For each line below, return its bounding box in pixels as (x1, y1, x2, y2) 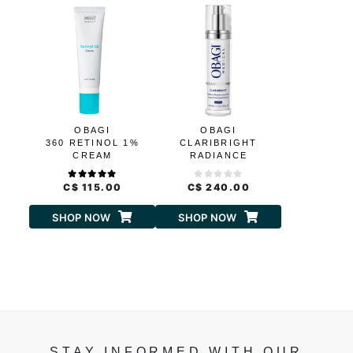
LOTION (196, 176, 240, 186)
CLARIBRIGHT (180, 138, 258, 148)
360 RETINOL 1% (46, 138, 139, 148)
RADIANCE (189, 150, 248, 161)
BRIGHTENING (178, 163, 258, 173)
